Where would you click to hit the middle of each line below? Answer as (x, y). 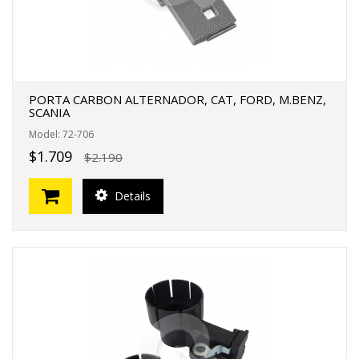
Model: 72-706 (61, 134)
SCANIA (49, 112)
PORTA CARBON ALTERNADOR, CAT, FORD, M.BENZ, (177, 99)
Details (131, 196)
